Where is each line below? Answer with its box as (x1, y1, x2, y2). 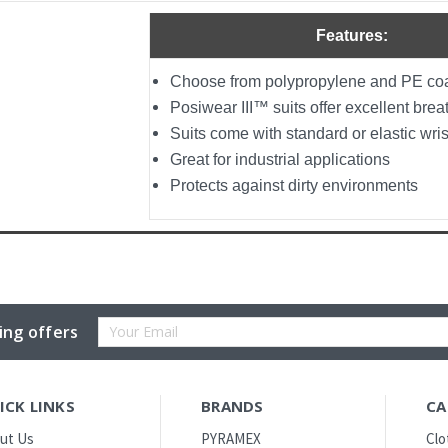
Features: (315, 26, 388, 44)
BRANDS (201, 395, 264, 416)
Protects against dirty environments (170, 176, 418, 194)
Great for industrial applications (170, 150, 390, 168)
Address (98, 344, 151, 364)
